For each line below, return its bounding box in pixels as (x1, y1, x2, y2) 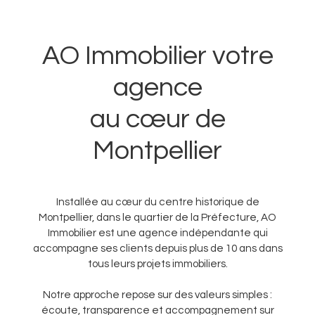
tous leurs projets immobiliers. (87, 259, 228, 269)
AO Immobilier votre (41, 42, 274, 70)
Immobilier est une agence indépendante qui (47, 228, 268, 238)
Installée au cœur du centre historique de (56, 197, 259, 207)
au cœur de (89, 105, 226, 133)
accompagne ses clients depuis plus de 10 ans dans (32, 243, 283, 254)
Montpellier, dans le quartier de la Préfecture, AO (39, 212, 276, 223)
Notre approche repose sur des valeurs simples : (43, 290, 272, 300)
